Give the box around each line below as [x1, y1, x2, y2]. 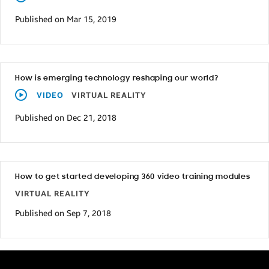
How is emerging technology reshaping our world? [15, 74, 219, 82]
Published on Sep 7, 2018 [15, 208, 111, 219]
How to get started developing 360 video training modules [15, 172, 250, 181]
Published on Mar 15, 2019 [15, 14, 116, 25]
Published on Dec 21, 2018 [15, 113, 116, 123]
